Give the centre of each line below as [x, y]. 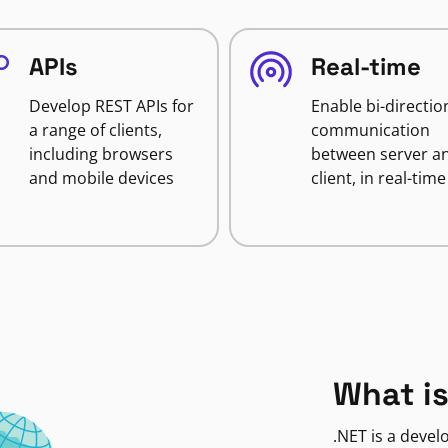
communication [370, 130]
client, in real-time [378, 178]
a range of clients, [95, 130]
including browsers [100, 154]
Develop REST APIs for [111, 106]
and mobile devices [101, 178]
